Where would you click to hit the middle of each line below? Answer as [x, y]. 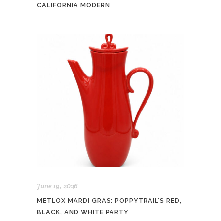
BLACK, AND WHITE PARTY [83, 212]
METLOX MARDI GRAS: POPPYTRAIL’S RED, [109, 201]
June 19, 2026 [57, 186]
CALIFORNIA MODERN [74, 5]
